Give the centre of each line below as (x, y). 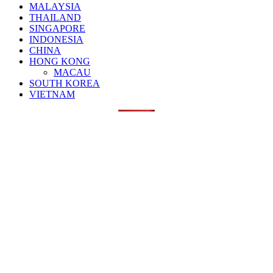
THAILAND (55, 18)
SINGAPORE (57, 29)
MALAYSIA (55, 7)
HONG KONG (60, 62)
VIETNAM (52, 94)
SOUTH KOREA (65, 83)
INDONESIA (56, 40)
